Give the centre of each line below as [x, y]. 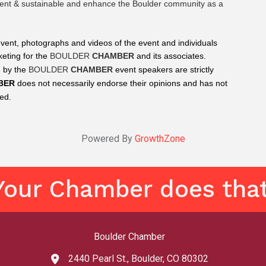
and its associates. [170, 56]
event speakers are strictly [163, 70]
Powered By [108, 139]
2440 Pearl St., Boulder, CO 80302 [138, 259]
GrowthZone [160, 139]
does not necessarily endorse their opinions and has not [121, 83]
